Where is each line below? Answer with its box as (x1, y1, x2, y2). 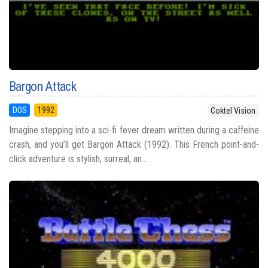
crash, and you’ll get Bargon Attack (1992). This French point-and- (9, 139, 259, 151)
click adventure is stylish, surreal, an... (9, 153, 147, 165)
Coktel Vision (211, 106, 256, 116)
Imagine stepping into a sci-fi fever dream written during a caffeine (9, 124, 259, 136)
